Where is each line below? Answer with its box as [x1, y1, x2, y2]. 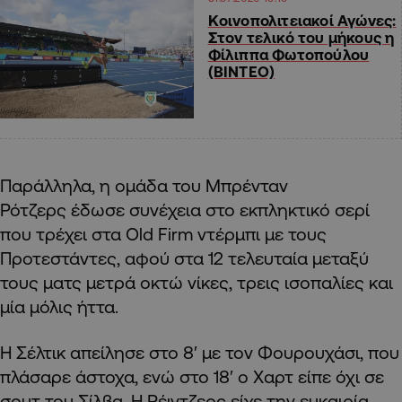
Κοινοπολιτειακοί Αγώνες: [207, 12, 397, 30]
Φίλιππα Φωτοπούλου [207, 46, 370, 64]
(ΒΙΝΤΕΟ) [207, 63, 275, 81]
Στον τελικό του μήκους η [207, 29, 395, 47]
